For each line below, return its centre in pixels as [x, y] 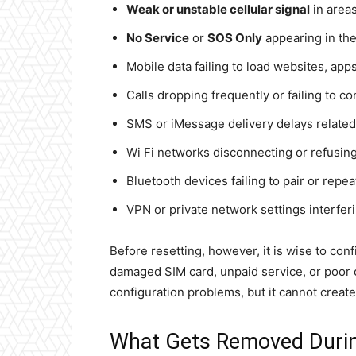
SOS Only [235, 38]
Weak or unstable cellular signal [218, 9]
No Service [158, 38]
